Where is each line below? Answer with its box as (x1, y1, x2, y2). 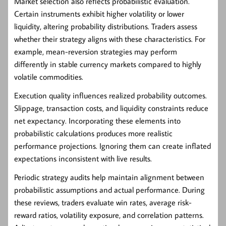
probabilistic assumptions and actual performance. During (14, 185, 205, 195)
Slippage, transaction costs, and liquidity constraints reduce (14, 103, 208, 114)
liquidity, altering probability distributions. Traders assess (14, 21, 197, 32)
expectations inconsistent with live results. (14, 153, 152, 164)
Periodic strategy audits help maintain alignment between (14, 172, 204, 183)
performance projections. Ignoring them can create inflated (14, 141, 211, 151)
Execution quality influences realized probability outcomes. (14, 90, 207, 101)
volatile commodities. (14, 72, 83, 82)
